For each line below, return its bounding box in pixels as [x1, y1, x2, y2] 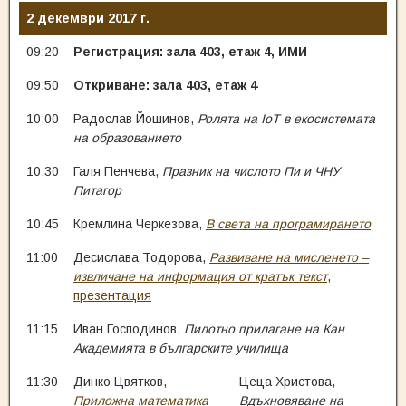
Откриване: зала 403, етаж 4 [73, 78, 257, 92]
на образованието [73, 130, 181, 145]
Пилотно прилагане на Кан [184, 322, 344, 336]
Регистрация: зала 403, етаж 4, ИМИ [73, 44, 307, 59]
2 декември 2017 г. [26, 11, 150, 25]
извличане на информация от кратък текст [73, 269, 327, 284]
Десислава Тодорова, [73, 250, 209, 265]
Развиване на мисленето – [209, 250, 369, 265]
